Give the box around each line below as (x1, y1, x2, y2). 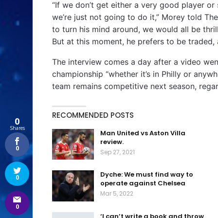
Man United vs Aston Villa (100, 128, 185, 138)
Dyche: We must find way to (100, 170, 193, 180)
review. (100, 137, 124, 146)
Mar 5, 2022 (100, 189, 133, 198)
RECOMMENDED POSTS (52, 109, 134, 120)
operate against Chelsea (100, 179, 185, 188)
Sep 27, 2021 (100, 147, 135, 156)
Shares (9, 125, 25, 131)
